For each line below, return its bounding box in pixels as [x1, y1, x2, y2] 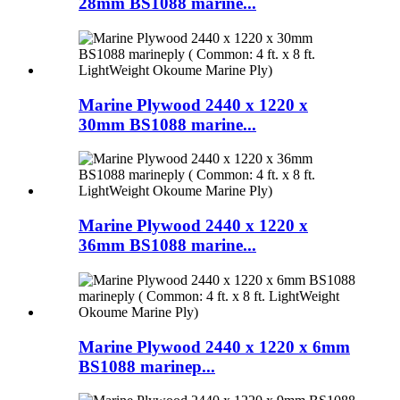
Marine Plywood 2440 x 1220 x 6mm [79, 337, 350, 356]
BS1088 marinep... [79, 356, 215, 376]
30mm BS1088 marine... [79, 114, 256, 134]
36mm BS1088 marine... [79, 236, 256, 255]
